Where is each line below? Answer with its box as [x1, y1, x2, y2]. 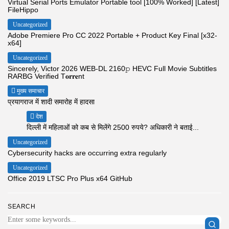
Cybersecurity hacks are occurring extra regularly [8, 148, 167, 157]
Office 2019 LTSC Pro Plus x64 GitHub [8, 174, 132, 182]
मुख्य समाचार [17, 87, 44, 95]
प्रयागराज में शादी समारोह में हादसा [8, 97, 95, 106]
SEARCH [8, 202, 35, 210]
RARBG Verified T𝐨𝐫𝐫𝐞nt [8, 72, 84, 80]
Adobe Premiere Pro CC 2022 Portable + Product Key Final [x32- [8, 31, 217, 39]
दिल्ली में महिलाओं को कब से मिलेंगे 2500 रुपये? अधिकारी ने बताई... [27, 123, 199, 131]
